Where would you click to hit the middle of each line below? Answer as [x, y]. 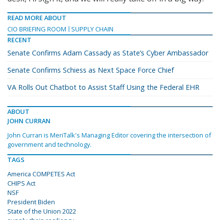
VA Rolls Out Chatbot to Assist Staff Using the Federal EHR [103, 87]
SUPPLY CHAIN [92, 29]
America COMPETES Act [41, 174]
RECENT [19, 40]
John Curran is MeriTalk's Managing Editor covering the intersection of [109, 135]
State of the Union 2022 [42, 211]
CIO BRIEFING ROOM [37, 29]
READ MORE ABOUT [37, 18]
